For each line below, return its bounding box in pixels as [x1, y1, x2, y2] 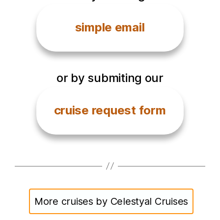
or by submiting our [56, 70, 164, 85]
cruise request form [54, 103, 166, 117]
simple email [75, 20, 145, 34]
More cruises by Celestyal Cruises [34, 195, 189, 207]
